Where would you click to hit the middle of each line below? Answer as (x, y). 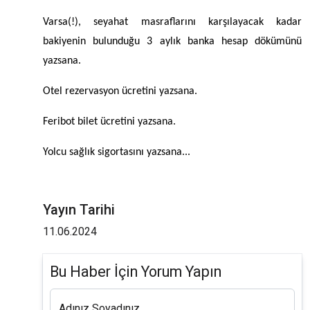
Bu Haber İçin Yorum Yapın (136, 272)
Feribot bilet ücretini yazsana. (109, 122)
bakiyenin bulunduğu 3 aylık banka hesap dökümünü (172, 42)
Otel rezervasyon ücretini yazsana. (120, 92)
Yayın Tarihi (79, 210)
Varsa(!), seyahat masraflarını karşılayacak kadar (172, 22)
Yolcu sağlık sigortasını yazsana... (117, 153)
